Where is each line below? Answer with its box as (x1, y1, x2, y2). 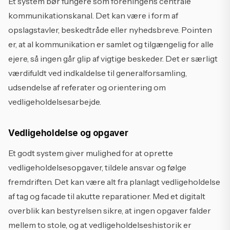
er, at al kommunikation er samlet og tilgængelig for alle (8, 39, 214, 49)
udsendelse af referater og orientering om (8, 82, 166, 92)
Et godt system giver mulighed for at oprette (8, 148, 173, 158)
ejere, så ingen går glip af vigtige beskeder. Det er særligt (8, 53, 218, 64)
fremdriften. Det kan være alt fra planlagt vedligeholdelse (8, 177, 220, 187)
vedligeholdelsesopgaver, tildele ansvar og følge (8, 162, 186, 172)
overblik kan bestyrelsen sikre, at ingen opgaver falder (8, 205, 211, 216)
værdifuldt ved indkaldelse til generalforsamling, (8, 68, 187, 78)
